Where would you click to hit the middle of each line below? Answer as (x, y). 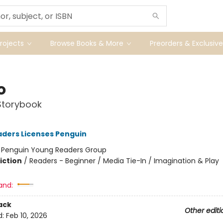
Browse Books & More (87, 43)
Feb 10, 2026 (26, 216)
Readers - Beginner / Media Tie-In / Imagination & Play (124, 161)
